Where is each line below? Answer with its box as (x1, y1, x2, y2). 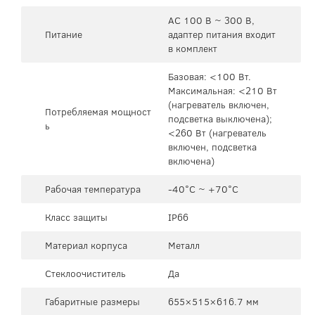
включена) (168, 153, 214, 168)
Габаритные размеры (45, 294, 140, 309)
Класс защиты (45, 210, 108, 224)
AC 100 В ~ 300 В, (168, 13, 255, 27)
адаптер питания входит (168, 27, 276, 41)
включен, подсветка (168, 139, 257, 154)
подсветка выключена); (168, 111, 272, 126)
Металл (168, 238, 200, 252)
